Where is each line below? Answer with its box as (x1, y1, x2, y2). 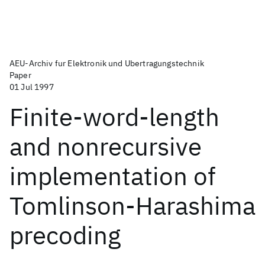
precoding (9, 219, 121, 251)
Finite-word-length (9, 101, 219, 133)
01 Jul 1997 (9, 82, 54, 92)
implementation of (9, 160, 216, 192)
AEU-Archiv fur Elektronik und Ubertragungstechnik (9, 58, 204, 69)
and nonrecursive (9, 130, 202, 163)
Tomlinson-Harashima (9, 189, 256, 222)
